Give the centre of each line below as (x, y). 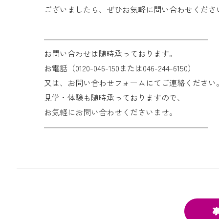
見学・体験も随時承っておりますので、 (115, 97)
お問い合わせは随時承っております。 (111, 53)
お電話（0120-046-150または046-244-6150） (120, 68)
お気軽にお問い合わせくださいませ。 (111, 112)
